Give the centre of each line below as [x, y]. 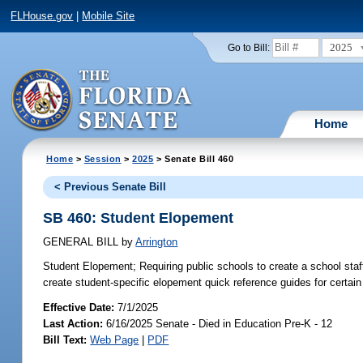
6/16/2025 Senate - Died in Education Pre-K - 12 [218, 323]
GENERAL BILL [83, 242]
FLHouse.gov [42, 16]
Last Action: [73, 323]
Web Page [115, 340]
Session [102, 158]
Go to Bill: [248, 47]
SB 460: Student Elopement [139, 218]
